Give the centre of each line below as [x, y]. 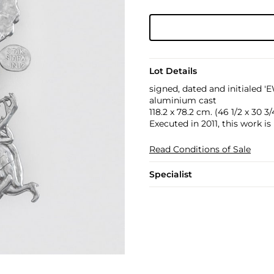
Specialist [170, 174]
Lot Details [173, 71]
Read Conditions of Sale [200, 149]
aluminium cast [183, 100]
